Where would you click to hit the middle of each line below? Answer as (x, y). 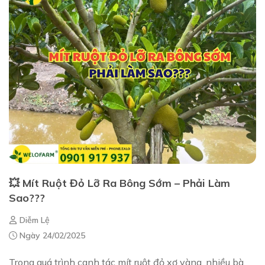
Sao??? (27, 198)
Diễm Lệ (33, 220)
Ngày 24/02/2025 (51, 235)
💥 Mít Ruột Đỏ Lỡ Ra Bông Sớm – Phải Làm (119, 183)
